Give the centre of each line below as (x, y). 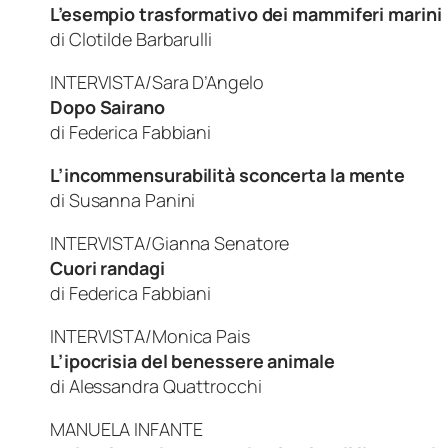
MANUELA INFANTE (126, 428)
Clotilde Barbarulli (142, 38)
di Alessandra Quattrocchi (201, 385)
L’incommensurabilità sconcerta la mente (228, 174)
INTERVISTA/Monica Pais (150, 335)
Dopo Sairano (107, 106)
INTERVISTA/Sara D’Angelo (157, 81)
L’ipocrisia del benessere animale (192, 360)
